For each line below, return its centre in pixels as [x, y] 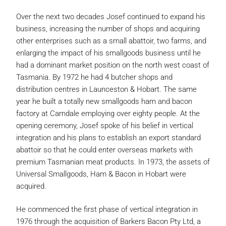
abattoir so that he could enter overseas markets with [104, 150]
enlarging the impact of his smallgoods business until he [108, 53]
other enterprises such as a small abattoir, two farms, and [111, 41]
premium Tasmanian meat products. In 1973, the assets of [113, 162]
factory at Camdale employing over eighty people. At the [108, 114]
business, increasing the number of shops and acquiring [108, 29]
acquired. [31, 186]
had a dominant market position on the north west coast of [113, 65]
